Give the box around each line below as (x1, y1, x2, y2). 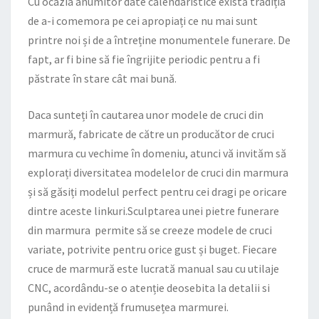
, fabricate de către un (73, 127, 181, 141)
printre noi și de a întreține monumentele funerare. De (28, 33, 291, 47)
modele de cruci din (171, 108, 263, 122)
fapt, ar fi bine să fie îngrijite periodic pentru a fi (28, 52, 260, 66)
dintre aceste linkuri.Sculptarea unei (28, 204, 205, 218)
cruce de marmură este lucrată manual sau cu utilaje (28, 261, 279, 276)
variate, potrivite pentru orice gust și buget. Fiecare (28, 242, 277, 256)
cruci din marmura (201, 165, 288, 179)
